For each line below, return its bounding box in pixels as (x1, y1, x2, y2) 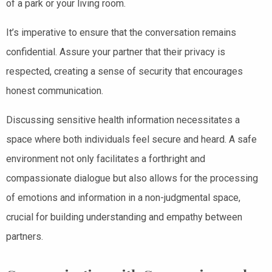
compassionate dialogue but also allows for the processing (6, 172, 258, 184)
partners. (6, 230, 43, 242)
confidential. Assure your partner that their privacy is (6, 46, 225, 58)
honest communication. (6, 84, 103, 97)
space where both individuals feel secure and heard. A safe (6, 133, 257, 145)
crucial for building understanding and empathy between (6, 211, 242, 223)
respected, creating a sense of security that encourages (6, 65, 243, 77)
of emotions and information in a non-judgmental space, (6, 191, 240, 203)
